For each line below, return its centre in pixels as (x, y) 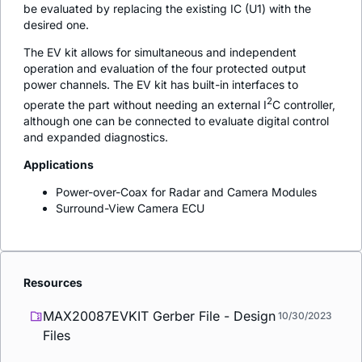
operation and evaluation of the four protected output (165, 69)
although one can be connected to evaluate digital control (176, 120)
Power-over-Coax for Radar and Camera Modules (186, 192)
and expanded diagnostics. (96, 137)
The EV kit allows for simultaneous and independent (160, 53)
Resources (53, 282)
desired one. (56, 25)
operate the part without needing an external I (145, 104)
